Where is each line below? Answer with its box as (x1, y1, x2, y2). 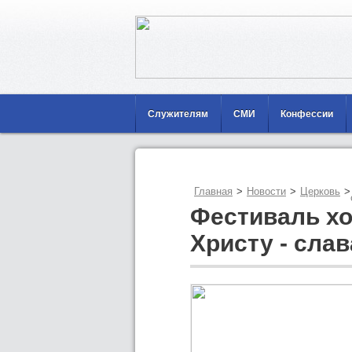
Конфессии (280, 108, 333, 119)
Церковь (300, 185, 340, 197)
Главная (194, 185, 233, 197)
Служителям (148, 108, 208, 119)
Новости (247, 185, 286, 197)
